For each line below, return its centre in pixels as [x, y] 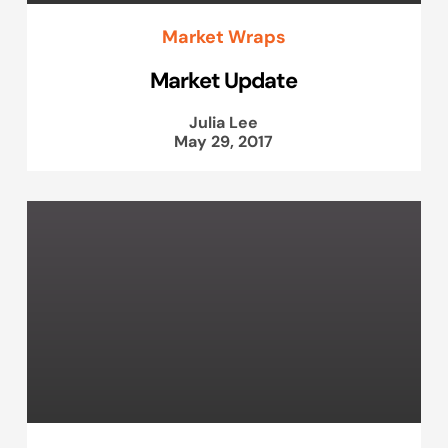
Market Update [224, 79]
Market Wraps [223, 36]
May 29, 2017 [224, 140]
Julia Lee [224, 121]
